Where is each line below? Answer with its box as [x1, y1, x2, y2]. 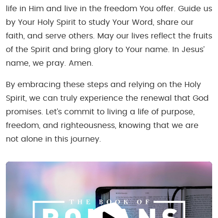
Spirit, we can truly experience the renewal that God [6, 94, 209, 102]
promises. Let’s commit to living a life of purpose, [6, 108, 195, 116]
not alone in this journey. [6, 135, 101, 143]
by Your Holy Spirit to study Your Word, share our [6, 18, 194, 26]
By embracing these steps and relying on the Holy [6, 80, 201, 89]
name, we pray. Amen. [6, 59, 93, 67]
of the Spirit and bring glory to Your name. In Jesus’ [6, 45, 204, 54]
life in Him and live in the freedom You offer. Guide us [6, 4, 212, 13]
